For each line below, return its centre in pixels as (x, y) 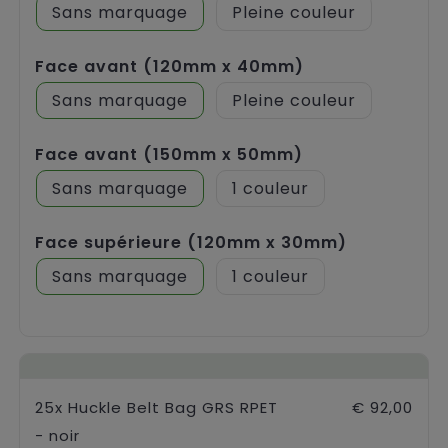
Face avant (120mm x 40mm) (169, 67)
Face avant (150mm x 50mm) (169, 155)
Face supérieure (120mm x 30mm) (191, 243)
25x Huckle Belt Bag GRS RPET (156, 408)
